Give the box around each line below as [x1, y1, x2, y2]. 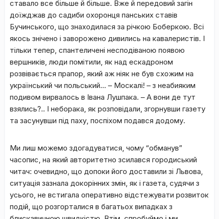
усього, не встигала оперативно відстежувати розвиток [10, 190, 209, 199]
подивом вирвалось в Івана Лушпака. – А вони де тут [10, 92, 196, 102]
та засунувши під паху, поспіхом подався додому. [10, 116, 185, 125]
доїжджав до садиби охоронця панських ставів [10, 10, 177, 20]
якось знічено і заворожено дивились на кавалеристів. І [10, 34, 205, 43]
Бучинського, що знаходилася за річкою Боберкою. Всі [10, 22, 204, 31]
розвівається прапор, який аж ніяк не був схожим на [10, 69, 194, 78]
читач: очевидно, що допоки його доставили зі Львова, [10, 167, 203, 176]
